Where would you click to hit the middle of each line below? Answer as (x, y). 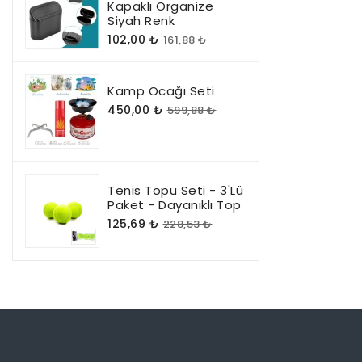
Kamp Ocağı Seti (161, 91)
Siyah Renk (141, 21)
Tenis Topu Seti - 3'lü (175, 190)
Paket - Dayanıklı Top (175, 205)
